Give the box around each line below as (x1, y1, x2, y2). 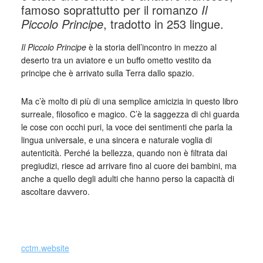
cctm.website (21, 241, 69, 254)
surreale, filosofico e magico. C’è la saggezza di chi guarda (21, 107, 240, 120)
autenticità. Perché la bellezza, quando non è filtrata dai (21, 146, 227, 159)
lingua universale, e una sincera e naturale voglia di (21, 133, 212, 146)
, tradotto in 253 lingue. (103, 15, 224, 32)
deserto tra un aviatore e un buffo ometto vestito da (21, 53, 211, 66)
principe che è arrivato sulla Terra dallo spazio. (21, 66, 194, 79)
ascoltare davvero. (21, 185, 90, 197)
